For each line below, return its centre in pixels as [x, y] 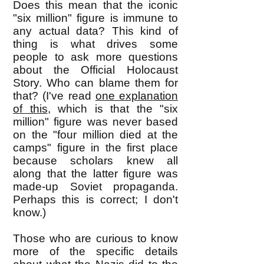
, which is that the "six [113, 109]
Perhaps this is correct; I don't [95, 199]
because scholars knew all [95, 161]
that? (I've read [54, 96]
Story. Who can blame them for [95, 83]
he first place [143, 148]
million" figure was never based [95, 122]
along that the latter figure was [95, 174]
